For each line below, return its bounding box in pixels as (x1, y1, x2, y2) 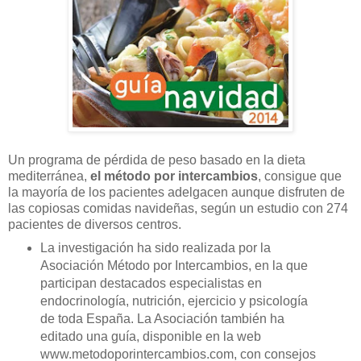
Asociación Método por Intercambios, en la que (39, 258, 308, 272)
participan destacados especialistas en (39, 276, 262, 290)
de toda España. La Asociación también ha (39, 311, 284, 326)
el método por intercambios (90, 168, 258, 183)
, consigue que (258, 168, 342, 183)
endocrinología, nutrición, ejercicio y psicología (39, 293, 308, 308)
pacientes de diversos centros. (8, 217, 181, 231)
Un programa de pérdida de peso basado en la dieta (8, 152, 305, 167)
